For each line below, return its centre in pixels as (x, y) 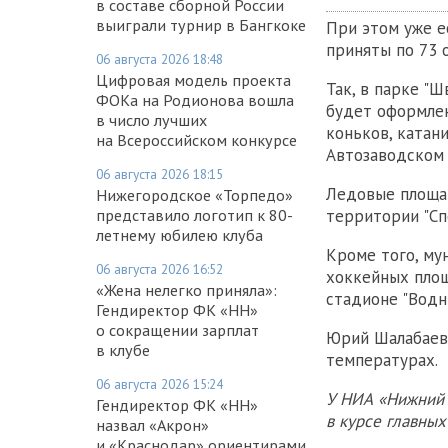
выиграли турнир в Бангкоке (201, 24)
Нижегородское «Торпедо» (194, 194)
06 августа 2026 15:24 (159, 383)
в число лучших (151, 119)
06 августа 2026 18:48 (159, 58)
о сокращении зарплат (177, 329)
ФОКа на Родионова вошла (195, 99)
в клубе (123, 349)
